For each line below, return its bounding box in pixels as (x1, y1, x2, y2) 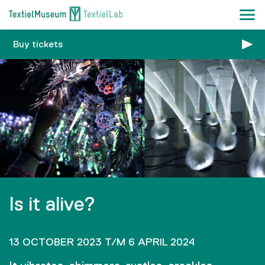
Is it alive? (9, 192, 96, 215)
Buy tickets (13, 39, 63, 49)
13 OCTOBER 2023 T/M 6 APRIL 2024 (9, 236, 195, 248)
